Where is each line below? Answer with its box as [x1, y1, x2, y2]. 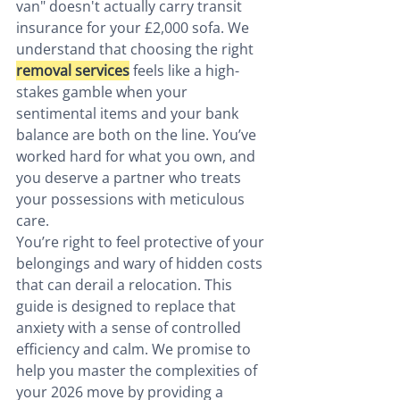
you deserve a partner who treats [16, 168, 245, 188]
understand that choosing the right [16, 39, 257, 60]
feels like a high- [129, 61, 239, 81]
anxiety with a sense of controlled [16, 318, 245, 338]
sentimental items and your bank [16, 104, 242, 124]
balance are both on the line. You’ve [16, 125, 260, 146]
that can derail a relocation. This [16, 275, 236, 296]
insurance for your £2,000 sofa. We [16, 18, 253, 38]
